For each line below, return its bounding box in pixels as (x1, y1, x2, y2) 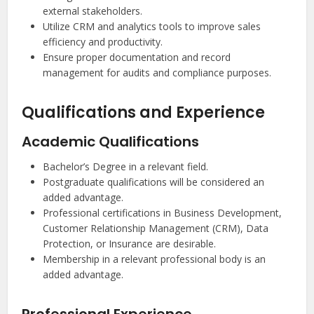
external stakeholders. (43, 4, 143, 18)
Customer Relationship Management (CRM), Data (43, 221, 269, 235)
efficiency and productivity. (43, 35, 163, 49)
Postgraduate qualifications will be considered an (43, 175, 265, 189)
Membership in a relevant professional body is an (43, 252, 266, 266)
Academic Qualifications (22, 132, 200, 152)
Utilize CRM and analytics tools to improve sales (43, 20, 261, 34)
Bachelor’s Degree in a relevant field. (43, 160, 209, 174)
